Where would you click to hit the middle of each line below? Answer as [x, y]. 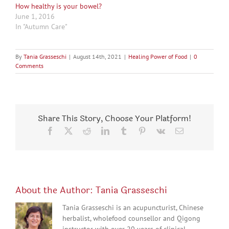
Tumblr [139, 130]
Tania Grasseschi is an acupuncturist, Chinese [133, 207]
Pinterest [159, 130]
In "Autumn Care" [41, 26]
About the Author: [55, 190]
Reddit [101, 130]
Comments [29, 65]
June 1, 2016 [35, 16]
